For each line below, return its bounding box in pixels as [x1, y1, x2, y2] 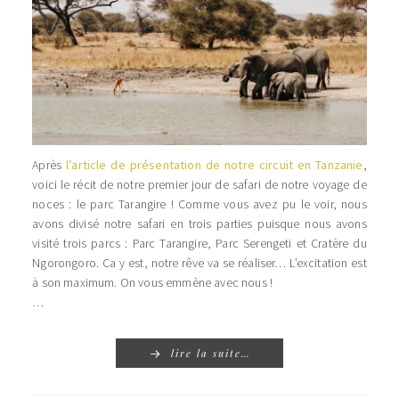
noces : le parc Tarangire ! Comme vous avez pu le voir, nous [32, 195, 367, 212]
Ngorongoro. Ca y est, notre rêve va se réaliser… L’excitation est [32, 254, 367, 271]
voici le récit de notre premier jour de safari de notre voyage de [32, 175, 367, 192]
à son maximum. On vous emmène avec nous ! [32, 273, 273, 290]
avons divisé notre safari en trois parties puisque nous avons [32, 215, 367, 232]
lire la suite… [171, 346, 251, 360]
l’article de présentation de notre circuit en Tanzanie [66, 156, 363, 173]
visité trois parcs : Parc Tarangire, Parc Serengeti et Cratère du [32, 234, 367, 251]
